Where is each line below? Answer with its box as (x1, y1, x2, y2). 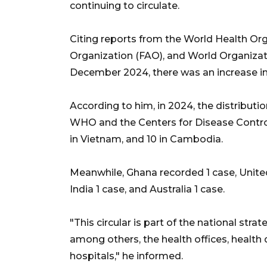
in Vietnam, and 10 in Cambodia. (70, 133, 223, 145)
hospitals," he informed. (70, 250, 183, 262)
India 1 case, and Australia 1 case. (70, 183, 225, 195)
